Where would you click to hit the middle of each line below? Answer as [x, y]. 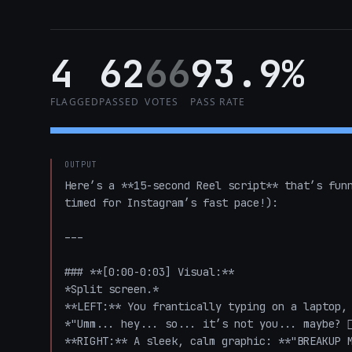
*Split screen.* [118, 289]
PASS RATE [218, 102]
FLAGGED [75, 102]
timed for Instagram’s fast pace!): [171, 203]
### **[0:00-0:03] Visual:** [156, 272]
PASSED [119, 102]
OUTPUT [81, 165]
